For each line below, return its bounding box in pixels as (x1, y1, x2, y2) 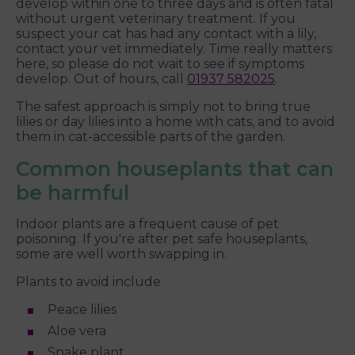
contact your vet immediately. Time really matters (16, 41, 332, 57)
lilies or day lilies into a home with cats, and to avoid (16, 114, 335, 130)
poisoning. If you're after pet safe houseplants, (16, 231, 307, 247)
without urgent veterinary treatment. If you (16, 11, 296, 27)
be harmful (16, 181, 129, 205)
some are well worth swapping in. (16, 246, 227, 262)
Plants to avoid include (16, 274, 161, 290)
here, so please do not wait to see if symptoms (16, 56, 304, 72)
